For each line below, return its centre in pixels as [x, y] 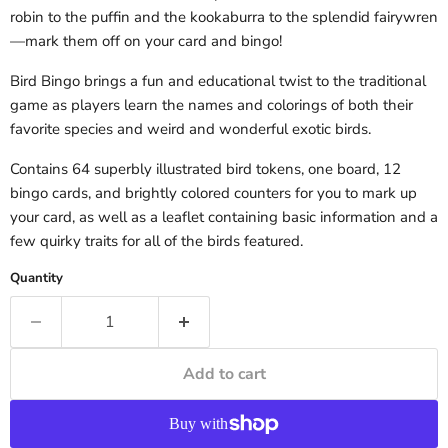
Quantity [36, 278]
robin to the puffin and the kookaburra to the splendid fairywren [224, 17]
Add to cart [224, 374]
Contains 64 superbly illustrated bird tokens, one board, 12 [205, 169]
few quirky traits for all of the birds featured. [156, 241]
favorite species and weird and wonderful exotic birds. [190, 129]
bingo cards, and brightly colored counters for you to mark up [213, 193]
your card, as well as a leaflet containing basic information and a [224, 217]
